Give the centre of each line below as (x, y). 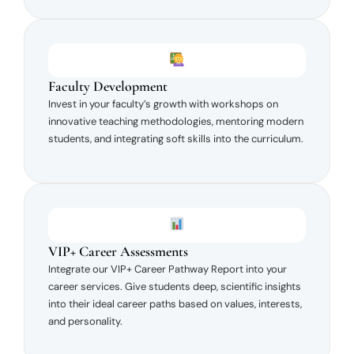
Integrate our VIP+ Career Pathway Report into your (168, 269)
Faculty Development (108, 87)
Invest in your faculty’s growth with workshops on (163, 104)
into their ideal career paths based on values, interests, (175, 303)
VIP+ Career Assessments (118, 251)
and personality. (85, 321)
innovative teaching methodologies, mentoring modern (176, 122)
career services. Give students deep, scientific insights (175, 286)
